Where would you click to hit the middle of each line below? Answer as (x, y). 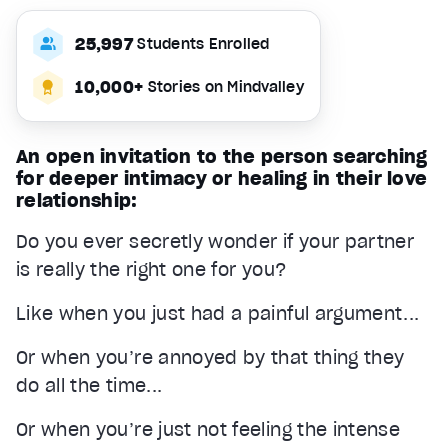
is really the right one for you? (151, 269)
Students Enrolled (203, 43)
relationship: (77, 200)
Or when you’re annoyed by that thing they (210, 357)
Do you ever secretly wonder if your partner (215, 241)
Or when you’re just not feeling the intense (208, 429)
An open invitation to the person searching (222, 156)
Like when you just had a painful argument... (218, 313)
